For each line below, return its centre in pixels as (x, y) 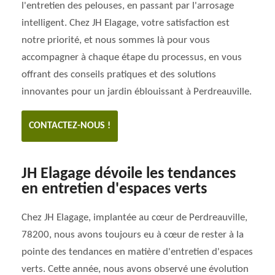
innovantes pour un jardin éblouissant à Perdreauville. (137, 92)
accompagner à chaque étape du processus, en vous (132, 57)
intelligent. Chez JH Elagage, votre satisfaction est (126, 23)
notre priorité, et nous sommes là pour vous (116, 40)
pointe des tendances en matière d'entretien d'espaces (137, 252)
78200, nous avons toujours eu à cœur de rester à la (133, 235)
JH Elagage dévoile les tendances (129, 174)
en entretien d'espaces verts (114, 189)
